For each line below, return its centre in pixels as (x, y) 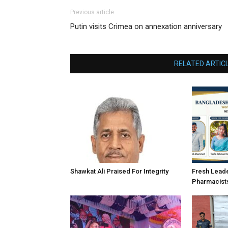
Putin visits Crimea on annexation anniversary (146, 26)
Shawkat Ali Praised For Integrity (119, 171)
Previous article (92, 12)
